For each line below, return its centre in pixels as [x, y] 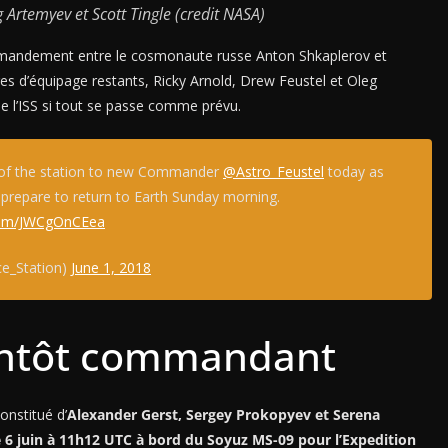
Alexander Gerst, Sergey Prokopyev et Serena [223, 414]
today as [354, 171]
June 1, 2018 [111, 267]
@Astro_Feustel [273, 171]
